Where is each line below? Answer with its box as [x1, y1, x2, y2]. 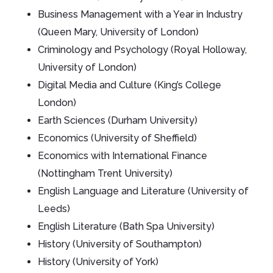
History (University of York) [38, 255, 159, 268]
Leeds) [38, 202, 71, 214]
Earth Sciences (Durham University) [38, 114, 198, 126]
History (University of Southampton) [38, 238, 202, 250]
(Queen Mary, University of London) [38, 26, 199, 38]
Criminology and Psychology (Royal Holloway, [38, 43, 247, 55]
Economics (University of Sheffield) [38, 132, 197, 144]
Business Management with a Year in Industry [38, 8, 243, 20]
